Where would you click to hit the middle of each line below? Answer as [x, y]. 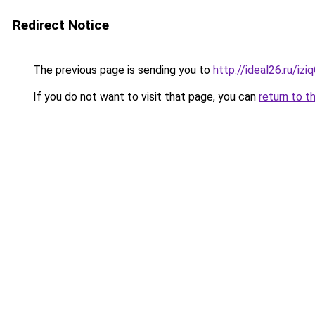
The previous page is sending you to [122, 70]
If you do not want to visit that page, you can [144, 97]
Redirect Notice [61, 25]
